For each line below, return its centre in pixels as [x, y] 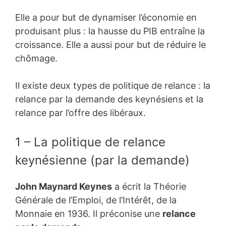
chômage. [36, 58]
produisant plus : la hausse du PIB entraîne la [110, 31]
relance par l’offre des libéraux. [80, 112]
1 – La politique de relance [90, 142]
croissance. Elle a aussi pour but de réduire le [110, 44]
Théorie [170, 186]
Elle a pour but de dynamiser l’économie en [106, 17]
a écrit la [133, 186]
